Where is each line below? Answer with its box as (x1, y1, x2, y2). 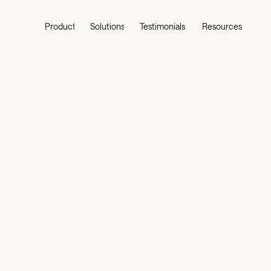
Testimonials (140, 21, 185, 31)
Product (45, 21, 76, 31)
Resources (202, 21, 242, 31)
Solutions (90, 21, 125, 31)
